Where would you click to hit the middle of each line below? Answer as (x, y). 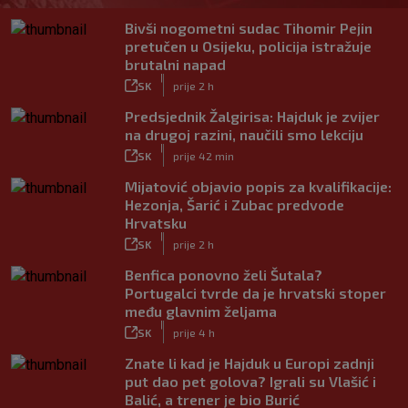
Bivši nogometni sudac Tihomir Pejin (249, 28)
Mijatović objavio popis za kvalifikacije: (258, 186)
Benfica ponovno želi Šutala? (224, 275)
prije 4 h (194, 332)
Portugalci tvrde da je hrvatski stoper (255, 293)
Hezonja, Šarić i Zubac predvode (235, 204)
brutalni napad (175, 64)
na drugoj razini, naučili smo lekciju (244, 134)
